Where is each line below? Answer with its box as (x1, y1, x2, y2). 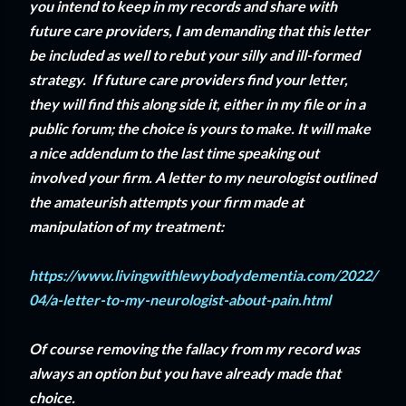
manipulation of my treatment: (29, 217, 224, 236)
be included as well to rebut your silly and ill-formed (29, 46, 360, 64)
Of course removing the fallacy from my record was (29, 340, 360, 358)
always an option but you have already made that (29, 364, 341, 382)
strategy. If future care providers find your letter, (29, 71, 348, 89)
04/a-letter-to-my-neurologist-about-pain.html (29, 291, 336, 309)
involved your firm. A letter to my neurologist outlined (29, 169, 376, 187)
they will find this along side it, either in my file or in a (29, 95, 365, 113)
